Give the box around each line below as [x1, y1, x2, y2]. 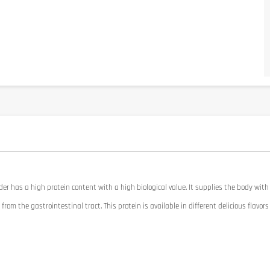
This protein [104, 201, 141, 212]
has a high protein [11, 183, 70, 193]
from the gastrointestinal [2, 201, 83, 212]
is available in [143, 201, 189, 212]
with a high [98, 183, 135, 193]
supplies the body [195, 183, 253, 193]
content [72, 183, 96, 193]
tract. [85, 201, 102, 212]
